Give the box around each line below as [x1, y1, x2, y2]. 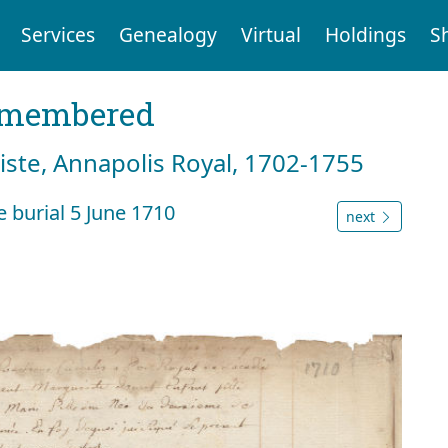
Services [20, 21, 95, 49]
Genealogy [118, 21, 217, 49]
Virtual [240, 21, 301, 49]
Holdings [324, 21, 406, 49]
